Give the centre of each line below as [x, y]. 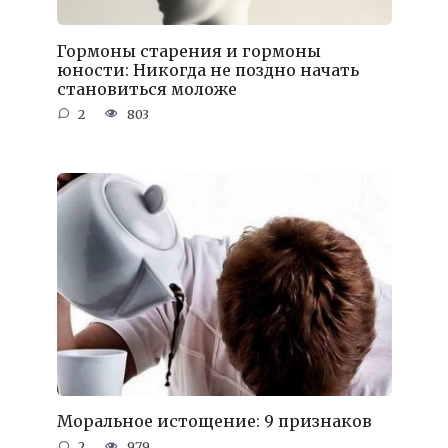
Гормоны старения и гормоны [188, 50]
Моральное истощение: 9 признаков [214, 421]
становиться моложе [146, 88]
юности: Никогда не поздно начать [207, 69]
